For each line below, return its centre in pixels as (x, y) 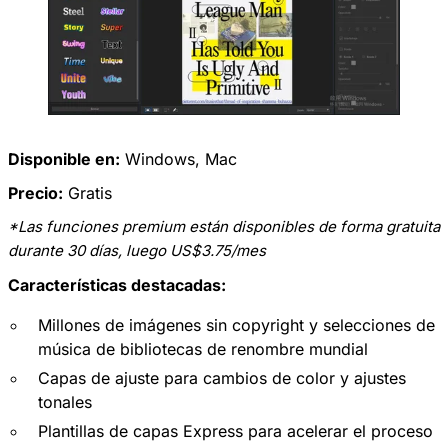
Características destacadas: (117, 285)
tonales (65, 402)
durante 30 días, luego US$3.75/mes (137, 251)
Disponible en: (64, 159)
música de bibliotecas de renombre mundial (203, 349)
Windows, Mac (181, 159)
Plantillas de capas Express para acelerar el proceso (235, 431)
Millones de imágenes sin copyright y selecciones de (236, 325)
